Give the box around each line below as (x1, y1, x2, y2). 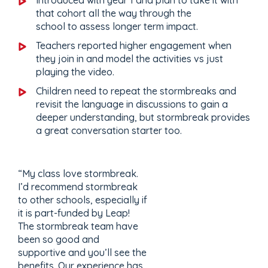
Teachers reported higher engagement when (36, 39, 232, 51)
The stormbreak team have (18, 220, 138, 232)
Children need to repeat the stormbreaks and (36, 84, 236, 97)
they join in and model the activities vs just (36, 52, 223, 65)
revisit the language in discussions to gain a (36, 98, 228, 110)
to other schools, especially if (18, 193, 147, 206)
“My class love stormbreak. (18, 167, 138, 179)
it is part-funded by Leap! (18, 206, 130, 219)
